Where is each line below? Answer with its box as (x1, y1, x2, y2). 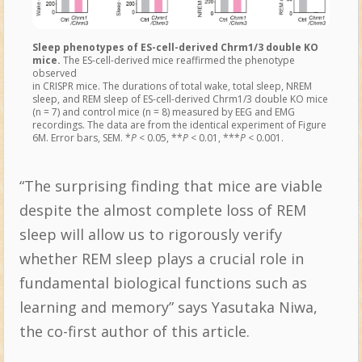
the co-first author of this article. (19, 322, 250, 342)
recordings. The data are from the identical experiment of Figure (32, 118, 326, 133)
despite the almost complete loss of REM (19, 200, 306, 221)
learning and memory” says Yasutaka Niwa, (19, 297, 318, 318)
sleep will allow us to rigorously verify (19, 225, 282, 245)
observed (32, 66, 77, 81)
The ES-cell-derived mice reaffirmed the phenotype (60, 53, 295, 68)
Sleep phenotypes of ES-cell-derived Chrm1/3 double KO (32, 40, 318, 55)
